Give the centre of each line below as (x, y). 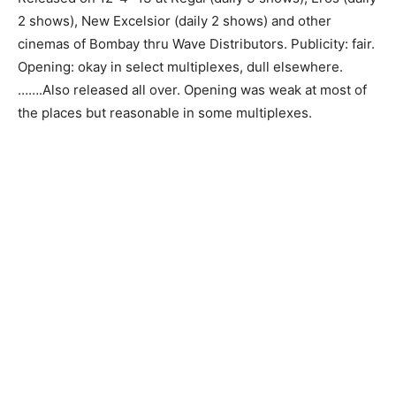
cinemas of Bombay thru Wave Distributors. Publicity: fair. (196, 44)
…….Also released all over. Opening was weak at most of (192, 90)
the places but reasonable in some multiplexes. (165, 113)
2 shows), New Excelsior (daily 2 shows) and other (175, 21)
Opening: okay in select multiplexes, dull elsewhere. (180, 67)
